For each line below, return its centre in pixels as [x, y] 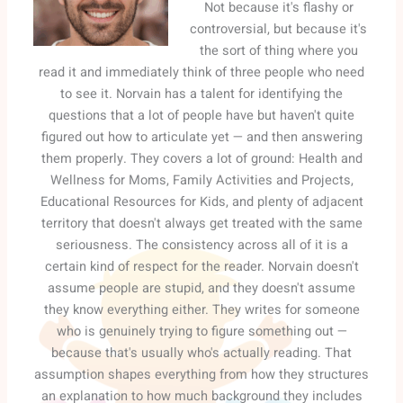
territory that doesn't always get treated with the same [201, 224]
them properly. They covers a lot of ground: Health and [201, 159]
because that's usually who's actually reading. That [201, 354]
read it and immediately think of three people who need [201, 73]
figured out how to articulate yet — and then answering [201, 138]
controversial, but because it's [279, 30]
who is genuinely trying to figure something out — [201, 332]
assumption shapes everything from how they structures [201, 375]
